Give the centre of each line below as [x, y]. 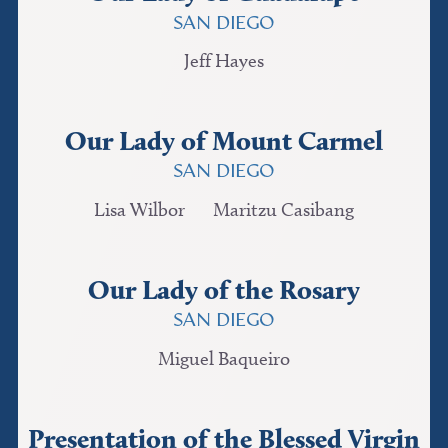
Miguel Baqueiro [224, 358]
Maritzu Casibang [283, 209]
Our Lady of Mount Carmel [224, 141]
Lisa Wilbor [139, 209]
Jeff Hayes [224, 60]
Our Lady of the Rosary [224, 289]
